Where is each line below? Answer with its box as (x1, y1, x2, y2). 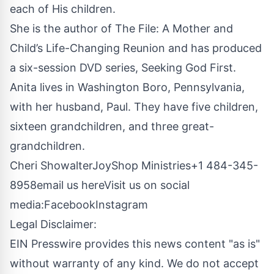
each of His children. (10, 2, 116, 15)
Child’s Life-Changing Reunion (10, 41, 165, 54)
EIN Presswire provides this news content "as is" (10, 237, 260, 250)
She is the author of (10, 21, 115, 35)
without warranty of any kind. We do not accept (10, 256, 259, 270)
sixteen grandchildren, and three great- (10, 119, 214, 133)
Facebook (44, 198, 95, 211)
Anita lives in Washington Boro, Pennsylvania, (10, 80, 245, 94)
